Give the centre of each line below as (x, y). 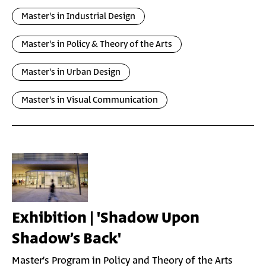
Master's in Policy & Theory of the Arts (97, 44)
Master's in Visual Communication (90, 100)
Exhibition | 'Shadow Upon (106, 218)
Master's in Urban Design (71, 72)
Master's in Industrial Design (78, 16)
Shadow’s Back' (66, 239)
